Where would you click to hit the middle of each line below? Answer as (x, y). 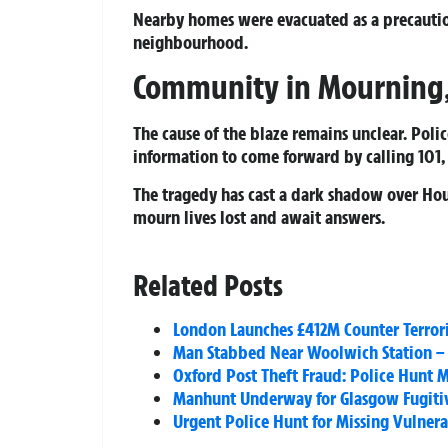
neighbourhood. (190, 41)
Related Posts (208, 285)
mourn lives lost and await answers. (259, 216)
